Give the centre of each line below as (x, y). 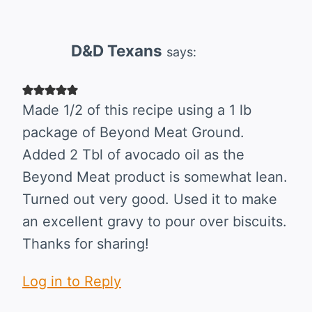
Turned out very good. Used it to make (150, 200)
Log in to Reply (72, 282)
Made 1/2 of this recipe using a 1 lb (137, 110)
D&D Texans (117, 51)
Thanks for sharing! (86, 244)
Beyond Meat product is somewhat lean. (155, 177)
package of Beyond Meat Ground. (133, 133)
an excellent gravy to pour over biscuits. (155, 222)
